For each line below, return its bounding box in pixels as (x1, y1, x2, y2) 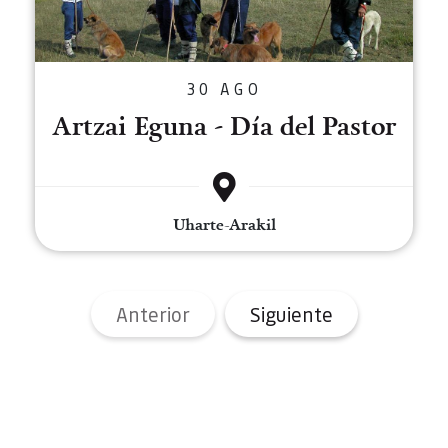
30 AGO (186, 78, 262, 99)
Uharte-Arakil (172, 213, 276, 235)
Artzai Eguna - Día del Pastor (52, 107, 396, 143)
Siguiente (249, 301, 333, 327)
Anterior (115, 301, 190, 327)
